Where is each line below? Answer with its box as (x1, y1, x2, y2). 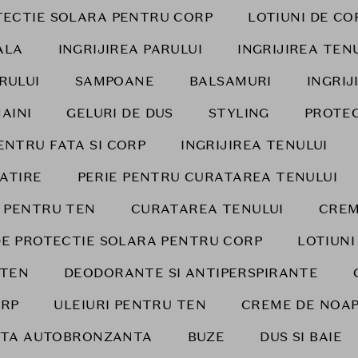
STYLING (208, 105, 269, 121)
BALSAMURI (189, 73, 272, 89)
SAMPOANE (74, 73, 155, 89)
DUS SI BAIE (260, 328, 342, 345)
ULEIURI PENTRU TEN (54, 296, 206, 313)
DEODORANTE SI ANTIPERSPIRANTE (64, 265, 319, 281)
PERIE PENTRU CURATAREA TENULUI (77, 169, 338, 185)
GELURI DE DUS (66, 105, 173, 121)
